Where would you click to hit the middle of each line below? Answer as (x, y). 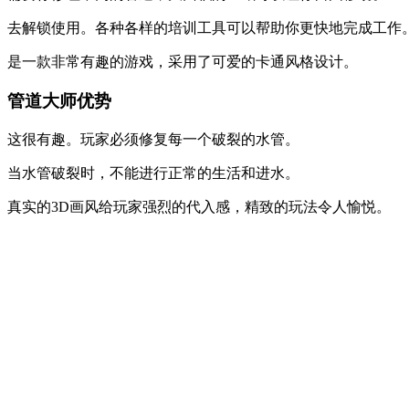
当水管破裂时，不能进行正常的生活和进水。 (153, 173)
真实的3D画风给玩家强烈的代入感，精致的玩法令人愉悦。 (199, 206)
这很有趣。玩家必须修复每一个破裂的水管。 (153, 139)
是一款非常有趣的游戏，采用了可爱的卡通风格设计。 (183, 62)
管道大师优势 (59, 100)
